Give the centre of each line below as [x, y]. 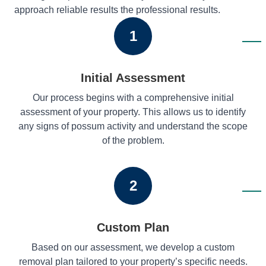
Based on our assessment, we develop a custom [133, 247]
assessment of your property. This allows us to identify [133, 112]
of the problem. [133, 140]
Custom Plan [133, 227]
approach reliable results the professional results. [117, 10]
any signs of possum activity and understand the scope [133, 126]
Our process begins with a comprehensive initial [133, 98]
